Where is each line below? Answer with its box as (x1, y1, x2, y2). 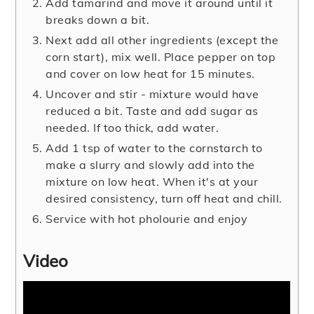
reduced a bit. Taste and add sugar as (46, 104, 259, 118)
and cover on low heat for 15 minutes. (46, 67, 255, 81)
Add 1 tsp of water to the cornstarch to (46, 141, 263, 156)
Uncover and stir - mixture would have (46, 87, 259, 102)
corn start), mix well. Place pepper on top (46, 50, 276, 64)
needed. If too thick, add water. (46, 121, 219, 135)
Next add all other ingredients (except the (46, 33, 279, 48)
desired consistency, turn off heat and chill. (46, 191, 282, 206)
